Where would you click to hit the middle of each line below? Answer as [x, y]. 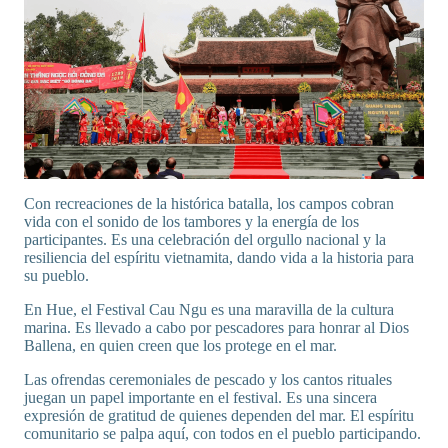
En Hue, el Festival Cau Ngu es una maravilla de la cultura [209, 309]
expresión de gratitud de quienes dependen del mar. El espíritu [219, 415]
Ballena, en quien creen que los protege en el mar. [182, 345]
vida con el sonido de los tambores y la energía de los [191, 221]
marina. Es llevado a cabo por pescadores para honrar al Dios [216, 327]
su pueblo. [56, 275]
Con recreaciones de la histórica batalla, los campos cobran [209, 203]
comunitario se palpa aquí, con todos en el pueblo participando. [222, 433]
